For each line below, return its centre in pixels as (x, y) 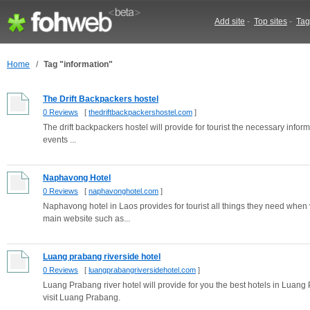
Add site (230, 21)
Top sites (271, 21)
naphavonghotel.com (124, 191)
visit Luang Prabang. (82, 298)
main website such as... (86, 219)
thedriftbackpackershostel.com (140, 112)
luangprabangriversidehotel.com (142, 270)
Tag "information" (78, 64)
